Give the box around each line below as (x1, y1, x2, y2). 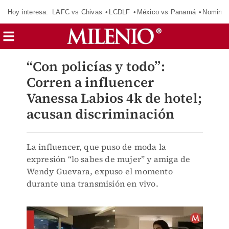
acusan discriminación (26, 105, 175, 123)
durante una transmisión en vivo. (26, 178, 158, 189)
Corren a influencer (26, 73, 154, 91)
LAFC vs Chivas (52, 8, 102, 16)
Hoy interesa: (8, 8, 49, 16)
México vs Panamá (136, 8, 196, 16)
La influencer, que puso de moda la (26, 141, 167, 152)
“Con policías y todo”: (26, 57, 165, 76)
